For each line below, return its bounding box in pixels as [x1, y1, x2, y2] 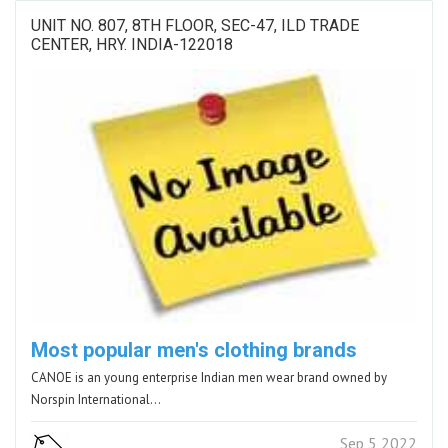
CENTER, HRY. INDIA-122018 [31, 35, 233, 55]
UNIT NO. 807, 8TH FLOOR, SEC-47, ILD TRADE [31, 16, 359, 36]
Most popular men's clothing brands [31, 338, 357, 363]
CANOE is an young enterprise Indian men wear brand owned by [31, 369, 387, 387]
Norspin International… [31, 391, 161, 409]
